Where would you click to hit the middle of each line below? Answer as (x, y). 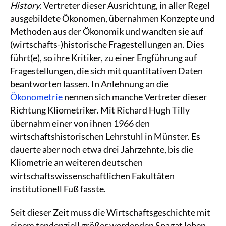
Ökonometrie (36, 97)
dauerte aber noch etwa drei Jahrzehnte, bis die (102, 149)
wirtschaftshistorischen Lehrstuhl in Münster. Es (105, 136)
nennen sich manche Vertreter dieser (135, 97)
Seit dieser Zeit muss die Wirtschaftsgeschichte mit (110, 213)
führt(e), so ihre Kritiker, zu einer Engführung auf (103, 57)
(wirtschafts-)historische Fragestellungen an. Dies (107, 44)
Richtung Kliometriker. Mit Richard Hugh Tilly (100, 110)
